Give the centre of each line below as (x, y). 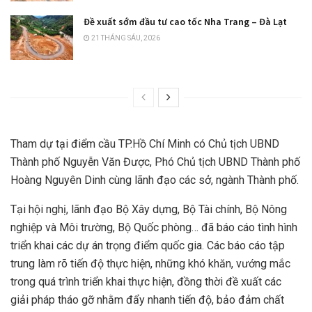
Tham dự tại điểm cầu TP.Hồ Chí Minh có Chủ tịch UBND (145, 144)
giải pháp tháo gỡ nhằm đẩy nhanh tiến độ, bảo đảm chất (147, 300)
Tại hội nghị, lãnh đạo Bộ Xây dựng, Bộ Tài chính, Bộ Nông (149, 210)
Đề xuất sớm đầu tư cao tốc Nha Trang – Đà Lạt (185, 22)
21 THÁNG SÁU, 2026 (125, 38)
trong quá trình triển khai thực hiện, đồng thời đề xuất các (146, 282)
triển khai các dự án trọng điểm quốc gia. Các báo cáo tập (148, 246)
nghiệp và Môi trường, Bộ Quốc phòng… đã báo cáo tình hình (154, 228)
